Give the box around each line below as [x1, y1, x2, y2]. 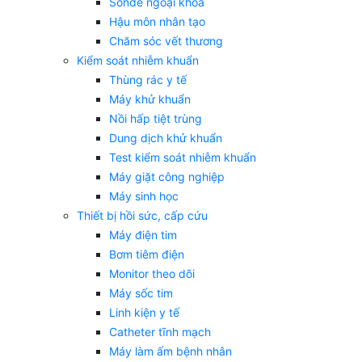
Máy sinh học [109, 189, 179, 204]
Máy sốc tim [109, 286, 173, 301]
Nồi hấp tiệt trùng [109, 112, 202, 126]
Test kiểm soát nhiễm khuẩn [109, 150, 256, 165]
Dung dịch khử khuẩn [109, 131, 222, 145]
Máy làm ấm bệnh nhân [109, 344, 232, 359]
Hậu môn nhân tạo [109, 15, 205, 29]
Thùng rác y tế [109, 73, 187, 87]
